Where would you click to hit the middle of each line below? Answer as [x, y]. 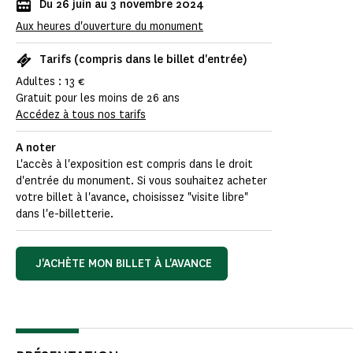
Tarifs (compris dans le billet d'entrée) [143, 60]
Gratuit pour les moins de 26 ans [98, 98]
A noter [36, 148]
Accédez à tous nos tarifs [81, 115]
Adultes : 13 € [50, 82]
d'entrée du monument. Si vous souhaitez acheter [141, 181]
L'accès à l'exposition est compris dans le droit [134, 165]
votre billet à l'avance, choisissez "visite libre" [132, 198]
